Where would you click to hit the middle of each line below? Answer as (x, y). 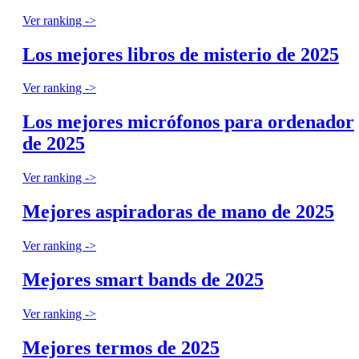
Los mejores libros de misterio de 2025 (181, 54)
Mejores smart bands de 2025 (143, 279)
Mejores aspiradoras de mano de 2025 (178, 212)
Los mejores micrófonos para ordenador (188, 122)
